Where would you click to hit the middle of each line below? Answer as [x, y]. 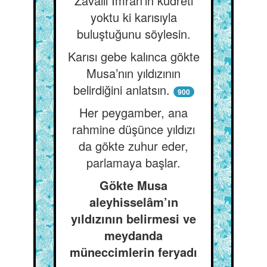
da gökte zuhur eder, [133, 146]
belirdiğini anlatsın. [121, 90]
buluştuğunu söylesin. [133, 34]
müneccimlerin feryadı [133, 252]
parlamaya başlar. [133, 162]
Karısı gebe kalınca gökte [133, 56]
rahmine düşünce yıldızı [133, 129]
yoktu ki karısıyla [133, 17]
